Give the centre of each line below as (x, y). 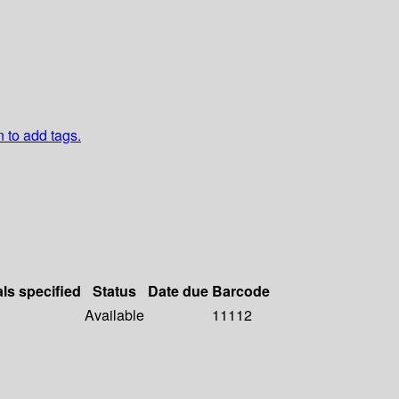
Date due (178, 291)
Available (114, 315)
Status (114, 291)
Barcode (241, 291)
